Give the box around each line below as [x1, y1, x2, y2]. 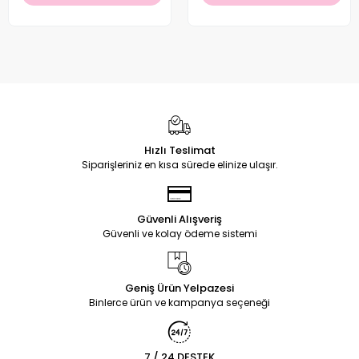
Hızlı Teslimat [143, 143, 216, 159]
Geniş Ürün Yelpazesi [125, 280, 234, 296]
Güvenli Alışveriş [137, 212, 222, 228]
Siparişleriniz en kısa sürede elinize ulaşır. [81, 158, 278, 172]
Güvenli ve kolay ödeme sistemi [102, 227, 257, 241]
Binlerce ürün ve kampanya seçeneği [89, 296, 270, 310]
